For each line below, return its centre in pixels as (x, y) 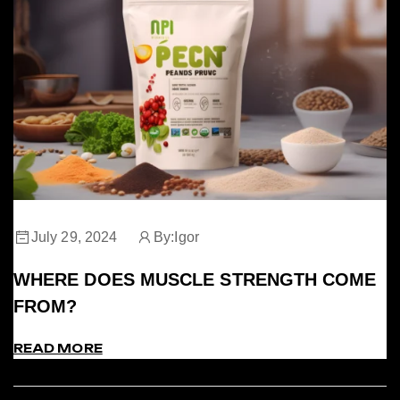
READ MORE (58, 348)
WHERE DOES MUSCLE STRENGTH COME (195, 279)
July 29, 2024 (75, 237)
